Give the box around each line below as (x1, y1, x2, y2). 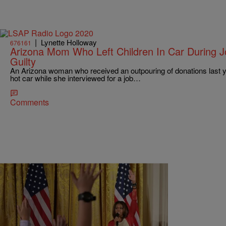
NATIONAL (10, 216, 40, 225)
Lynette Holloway (41, 37, 97, 48)
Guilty (10, 54, 36, 69)
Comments (10, 96, 49, 108)
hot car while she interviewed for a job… (10, 73, 141, 84)
